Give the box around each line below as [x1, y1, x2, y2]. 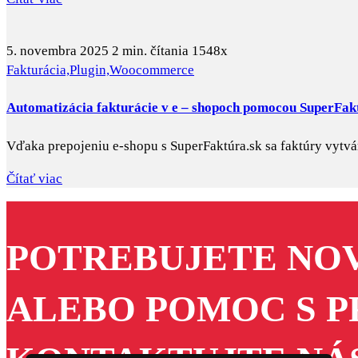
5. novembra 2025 [6, 42, 109, 59]
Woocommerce [109, 62, 194, 78]
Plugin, [70, 62, 109, 78]
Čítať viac [6, 169, 62, 186]
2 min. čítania [112, 42, 189, 59]
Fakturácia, [6, 62, 70, 78]
